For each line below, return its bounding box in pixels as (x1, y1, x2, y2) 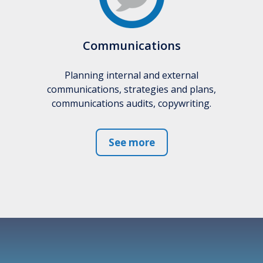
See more (108, 135, 155, 149)
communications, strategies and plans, (47, 82, 216, 96)
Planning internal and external (65, 68, 198, 82)
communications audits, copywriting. (52, 96, 211, 110)
